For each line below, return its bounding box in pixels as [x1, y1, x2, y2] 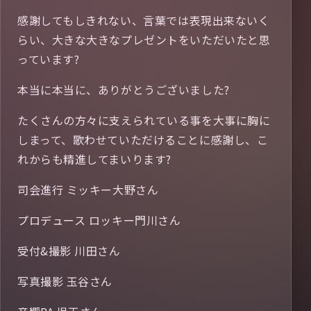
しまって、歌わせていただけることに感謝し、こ [17, 131, 269, 148]
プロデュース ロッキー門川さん [17, 212, 181, 228]
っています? [17, 51, 80, 67]
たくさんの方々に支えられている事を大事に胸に [17, 112, 271, 128]
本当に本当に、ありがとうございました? [17, 81, 230, 98]
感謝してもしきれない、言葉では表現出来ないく [17, 12, 270, 28]
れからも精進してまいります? [17, 151, 171, 167]
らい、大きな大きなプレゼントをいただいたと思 [17, 31, 271, 48]
